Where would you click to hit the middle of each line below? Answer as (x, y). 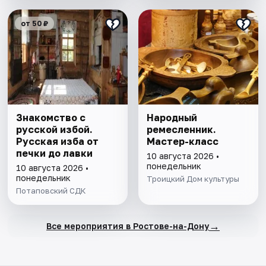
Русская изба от (58, 142)
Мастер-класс (182, 142)
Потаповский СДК (51, 191)
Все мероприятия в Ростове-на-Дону (127, 226)
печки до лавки (55, 153)
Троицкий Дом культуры (193, 179)
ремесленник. (181, 130)
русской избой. (55, 130)
